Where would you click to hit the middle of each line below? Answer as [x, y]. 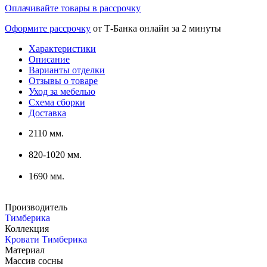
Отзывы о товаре [63, 81]
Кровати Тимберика [46, 240]
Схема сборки [57, 103]
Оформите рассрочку [48, 29]
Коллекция [27, 229]
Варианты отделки [67, 70]
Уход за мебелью [62, 92]
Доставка [47, 113]
